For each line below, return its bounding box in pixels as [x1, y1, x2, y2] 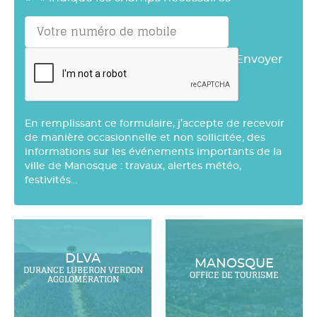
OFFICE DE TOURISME [190, 267, 279, 283]
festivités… [25, 175, 78, 185]
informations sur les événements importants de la [25, 146, 282, 157]
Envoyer [236, 53, 283, 65]
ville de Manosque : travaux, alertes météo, [25, 161, 241, 171]
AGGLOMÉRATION [47, 272, 119, 288]
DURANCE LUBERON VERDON [23, 263, 143, 279]
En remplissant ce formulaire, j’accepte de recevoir [25, 118, 284, 129]
